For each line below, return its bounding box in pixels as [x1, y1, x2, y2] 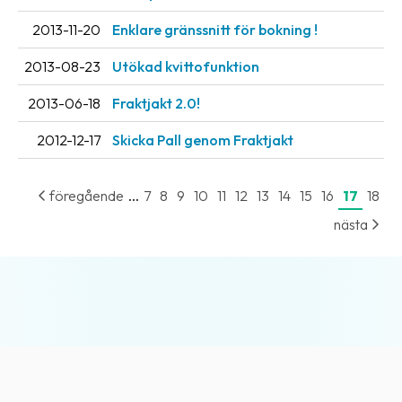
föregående [47, 187, 124, 205]
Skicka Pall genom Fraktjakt [112, 131, 293, 150]
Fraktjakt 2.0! [112, 94, 200, 113]
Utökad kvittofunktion [112, 57, 259, 76]
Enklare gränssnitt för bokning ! [112, 21, 318, 39]
